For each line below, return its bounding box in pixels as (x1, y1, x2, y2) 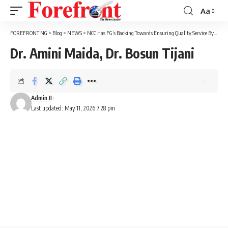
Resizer (200, 24, 225, 34)
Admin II (31, 94, 52, 102)
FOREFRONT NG (10, 30, 47, 36)
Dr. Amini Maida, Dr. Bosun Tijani (10, 45, 194, 62)
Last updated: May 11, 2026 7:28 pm (31, 104, 115, 112)
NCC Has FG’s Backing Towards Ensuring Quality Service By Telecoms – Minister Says (87, 30, 214, 36)
